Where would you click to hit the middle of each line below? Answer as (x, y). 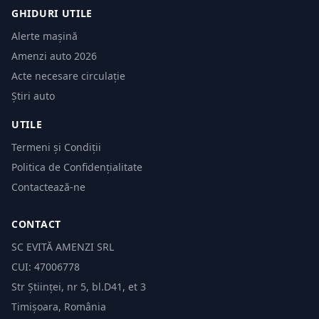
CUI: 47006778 (46, 267)
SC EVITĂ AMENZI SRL (63, 247)
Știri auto (33, 96)
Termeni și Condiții (56, 147)
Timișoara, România (59, 307)
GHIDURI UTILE (52, 13)
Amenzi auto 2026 (54, 56)
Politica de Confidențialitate (77, 167)
